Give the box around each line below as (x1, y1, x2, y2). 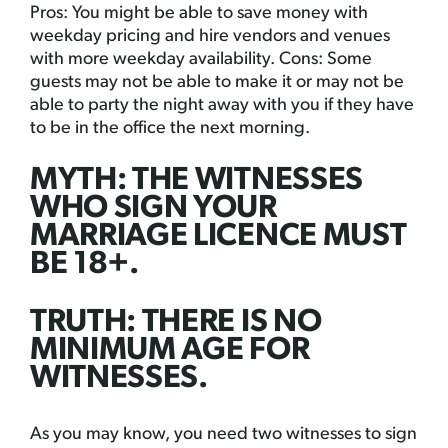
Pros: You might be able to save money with (30, 4, 368, 24)
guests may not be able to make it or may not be (30, 73, 404, 93)
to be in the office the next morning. (30, 119, 310, 139)
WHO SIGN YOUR (30, 193, 277, 226)
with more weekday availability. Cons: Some (30, 50, 372, 70)
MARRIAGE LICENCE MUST (30, 221, 407, 254)
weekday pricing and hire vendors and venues (30, 27, 390, 47)
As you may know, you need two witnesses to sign (30, 425, 417, 445)
